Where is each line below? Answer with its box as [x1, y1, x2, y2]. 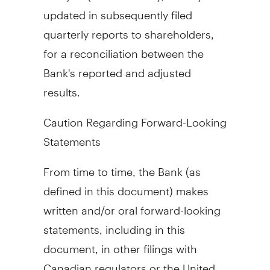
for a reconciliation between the [43, 36, 204, 60]
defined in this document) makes [43, 174, 209, 198]
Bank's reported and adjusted [43, 55, 191, 80]
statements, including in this [43, 212, 185, 236]
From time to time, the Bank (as [43, 154, 201, 178]
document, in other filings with [43, 231, 197, 256]
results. [43, 75, 80, 99]
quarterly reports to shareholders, [43, 17, 214, 41]
